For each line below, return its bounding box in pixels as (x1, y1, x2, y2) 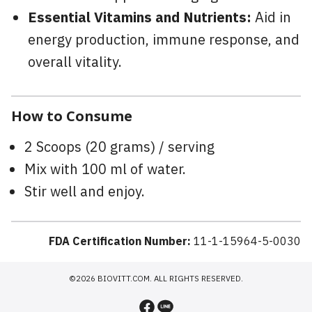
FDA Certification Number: (49, 232, 191, 251)
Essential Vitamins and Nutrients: (28, 6, 251, 30)
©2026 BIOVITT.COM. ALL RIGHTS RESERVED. (69, 272, 243, 286)
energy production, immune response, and (28, 29, 299, 52)
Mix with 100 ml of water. (24, 158, 187, 182)
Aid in (251, 6, 291, 30)
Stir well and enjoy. (24, 180, 146, 204)
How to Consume (11, 106, 132, 127)
